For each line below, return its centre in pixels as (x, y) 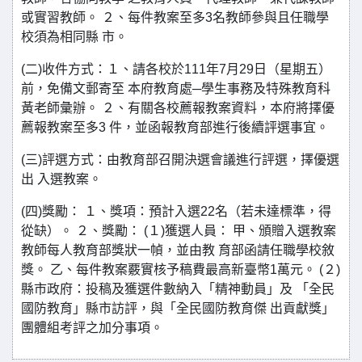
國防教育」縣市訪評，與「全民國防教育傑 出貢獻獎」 (178, 308)
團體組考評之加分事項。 (92, 328)
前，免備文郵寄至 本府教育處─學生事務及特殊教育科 (176, 88)
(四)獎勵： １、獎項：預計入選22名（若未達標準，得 (176, 211)
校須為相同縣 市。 (74, 37)
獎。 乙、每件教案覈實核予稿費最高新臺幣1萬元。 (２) (181, 269)
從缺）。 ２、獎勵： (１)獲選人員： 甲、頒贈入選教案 (179, 231)
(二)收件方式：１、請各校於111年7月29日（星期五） (176, 69)
